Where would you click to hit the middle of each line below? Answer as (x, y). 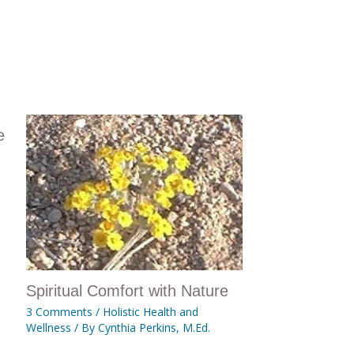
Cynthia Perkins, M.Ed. (154, 327)
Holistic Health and (150, 311)
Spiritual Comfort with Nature (127, 290)
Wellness (48, 327)
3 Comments (59, 311)
